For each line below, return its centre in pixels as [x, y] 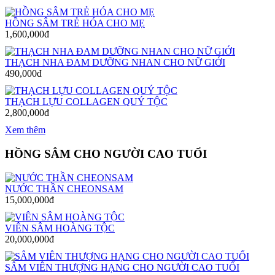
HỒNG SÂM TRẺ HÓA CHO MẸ [75, 23]
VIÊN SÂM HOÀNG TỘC [60, 228]
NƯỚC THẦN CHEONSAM [64, 188]
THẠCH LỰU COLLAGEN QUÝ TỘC [86, 102]
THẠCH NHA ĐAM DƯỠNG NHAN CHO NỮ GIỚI [115, 63]
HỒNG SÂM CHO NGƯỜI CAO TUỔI [106, 153]
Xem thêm [25, 130]
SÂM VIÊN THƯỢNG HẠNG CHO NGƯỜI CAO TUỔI [122, 267]
